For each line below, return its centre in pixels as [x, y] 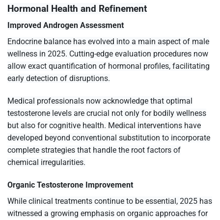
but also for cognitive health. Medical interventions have [104, 126]
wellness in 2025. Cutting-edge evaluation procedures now [108, 54]
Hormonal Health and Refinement [77, 8]
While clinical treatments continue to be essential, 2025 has [110, 201]
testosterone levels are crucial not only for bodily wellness [107, 113]
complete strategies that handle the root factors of [94, 150]
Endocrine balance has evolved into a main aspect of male [108, 42]
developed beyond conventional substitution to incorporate [109, 138]
